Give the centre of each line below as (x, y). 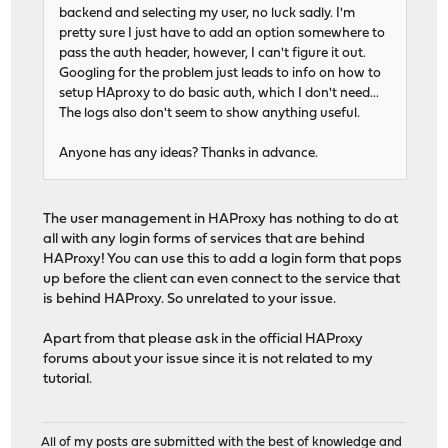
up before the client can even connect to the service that (222, 280)
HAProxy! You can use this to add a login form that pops (223, 260)
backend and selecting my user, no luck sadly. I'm (207, 14)
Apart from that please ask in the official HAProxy (203, 340)
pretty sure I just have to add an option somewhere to (222, 34)
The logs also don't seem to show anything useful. (210, 114)
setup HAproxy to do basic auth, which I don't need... (219, 94)
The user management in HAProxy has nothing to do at (221, 220)
